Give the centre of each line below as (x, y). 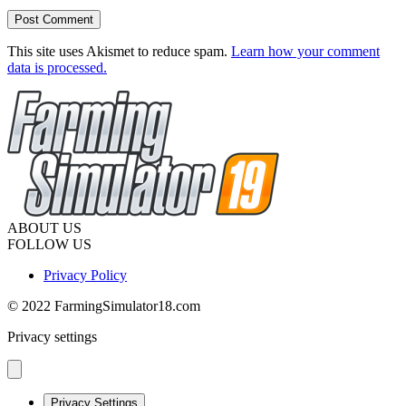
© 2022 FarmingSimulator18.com (104, 305)
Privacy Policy (85, 275)
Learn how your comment (305, 51)
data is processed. (57, 67)
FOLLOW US (49, 244)
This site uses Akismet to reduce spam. (119, 51)
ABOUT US (44, 227)
